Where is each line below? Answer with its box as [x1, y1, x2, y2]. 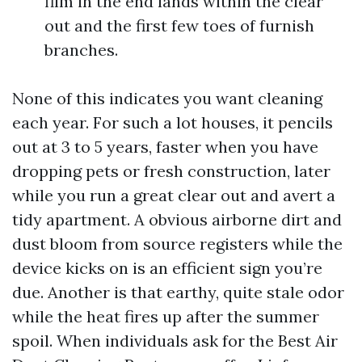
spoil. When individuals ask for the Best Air [12, 330, 338, 351]
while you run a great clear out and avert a [12, 185, 335, 205]
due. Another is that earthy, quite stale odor [12, 282, 344, 302]
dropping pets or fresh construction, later [12, 161, 330, 181]
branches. [44, 40, 118, 60]
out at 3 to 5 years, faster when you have [12, 137, 318, 157]
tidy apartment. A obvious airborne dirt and [12, 209, 342, 229]
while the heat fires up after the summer [12, 306, 319, 326]
